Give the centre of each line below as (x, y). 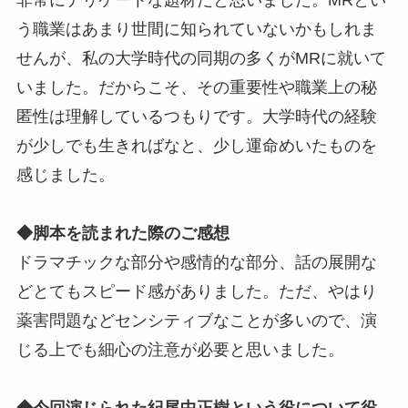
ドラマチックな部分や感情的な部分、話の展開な (196, 262)
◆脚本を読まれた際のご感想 (122, 233)
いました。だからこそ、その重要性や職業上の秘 (196, 87)
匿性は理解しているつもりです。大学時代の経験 (196, 116)
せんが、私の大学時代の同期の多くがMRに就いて (201, 58)
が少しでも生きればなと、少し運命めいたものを (196, 145)
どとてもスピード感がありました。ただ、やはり (196, 291)
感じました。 (65, 174)
